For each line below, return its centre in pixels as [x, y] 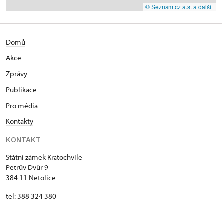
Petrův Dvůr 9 [27, 167]
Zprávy [17, 73]
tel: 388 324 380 [31, 196]
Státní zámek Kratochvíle [44, 157]
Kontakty [20, 121]
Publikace [21, 89]
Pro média [22, 105]
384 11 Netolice [31, 177]
